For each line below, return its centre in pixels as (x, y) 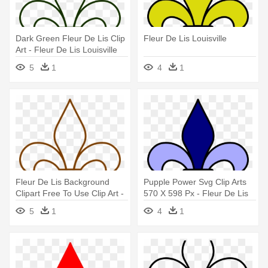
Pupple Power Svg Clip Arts (195, 182)
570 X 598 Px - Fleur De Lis (196, 194)
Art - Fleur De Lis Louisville (66, 50)
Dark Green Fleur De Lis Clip (70, 39)
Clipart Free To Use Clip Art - (70, 194)
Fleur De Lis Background (63, 182)
